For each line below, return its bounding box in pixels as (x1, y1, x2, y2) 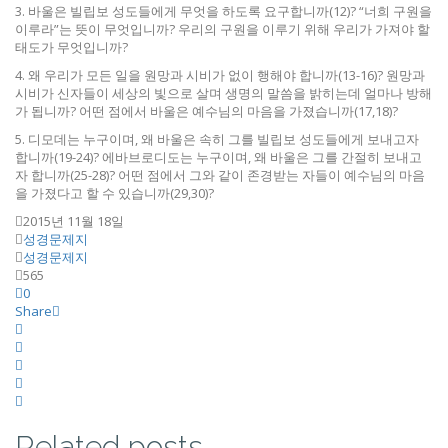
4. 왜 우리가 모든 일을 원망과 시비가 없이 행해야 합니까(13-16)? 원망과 (15, 66, 425, 84)
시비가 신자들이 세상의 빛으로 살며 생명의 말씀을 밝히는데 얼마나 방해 (15, 84, 432, 102)
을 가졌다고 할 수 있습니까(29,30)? (15, 184, 214, 202)
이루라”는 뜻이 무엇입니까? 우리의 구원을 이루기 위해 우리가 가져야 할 (15, 20, 430, 38)
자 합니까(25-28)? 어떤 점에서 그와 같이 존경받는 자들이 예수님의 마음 (15, 166, 425, 184)
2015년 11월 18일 (23, 212, 124, 230)
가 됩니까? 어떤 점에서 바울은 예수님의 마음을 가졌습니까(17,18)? (15, 102, 398, 120)
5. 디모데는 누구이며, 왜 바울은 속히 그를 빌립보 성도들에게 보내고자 (15, 130, 419, 148)
